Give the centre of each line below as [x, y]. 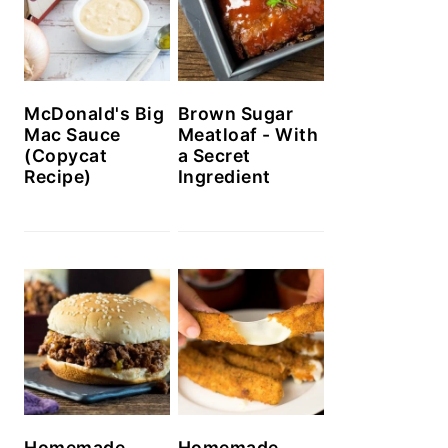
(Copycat [65, 156]
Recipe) [58, 177]
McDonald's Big [94, 114]
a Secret [214, 156]
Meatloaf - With [248, 135]
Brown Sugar [235, 114]
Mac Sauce [72, 135]
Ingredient [224, 177]
